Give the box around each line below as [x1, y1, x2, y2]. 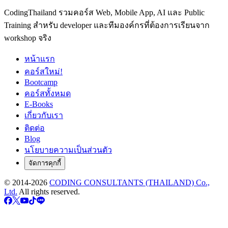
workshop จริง [4, 34, 51, 42]
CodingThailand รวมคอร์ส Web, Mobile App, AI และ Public [4, 8, 205, 17]
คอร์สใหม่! [24, 67, 63, 76]
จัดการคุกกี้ [28, 159, 61, 167]
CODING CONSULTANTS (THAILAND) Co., [49, 178, 210, 187]
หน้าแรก [24, 54, 55, 63]
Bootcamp [24, 78, 58, 87]
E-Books [24, 100, 53, 108]
